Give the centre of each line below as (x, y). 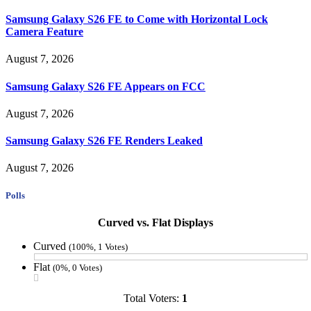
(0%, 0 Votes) (77, 267)
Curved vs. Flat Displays (155, 222)
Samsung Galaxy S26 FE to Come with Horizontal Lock (137, 19)
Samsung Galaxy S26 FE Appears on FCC (106, 86)
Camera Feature (44, 32)
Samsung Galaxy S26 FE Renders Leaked (104, 141)
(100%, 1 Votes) (98, 246)
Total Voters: (153, 298)
